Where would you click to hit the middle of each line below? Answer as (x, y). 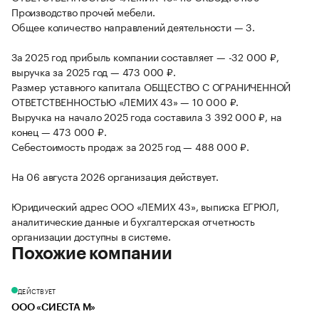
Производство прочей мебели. (83, 12)
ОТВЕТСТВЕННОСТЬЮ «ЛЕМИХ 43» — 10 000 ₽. (125, 101)
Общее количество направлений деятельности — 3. (133, 27)
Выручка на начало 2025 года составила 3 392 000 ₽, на (147, 116)
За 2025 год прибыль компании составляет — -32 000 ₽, (145, 57)
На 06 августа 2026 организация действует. (115, 176)
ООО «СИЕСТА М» (54, 308)
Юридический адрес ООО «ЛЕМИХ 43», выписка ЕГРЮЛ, (145, 206)
